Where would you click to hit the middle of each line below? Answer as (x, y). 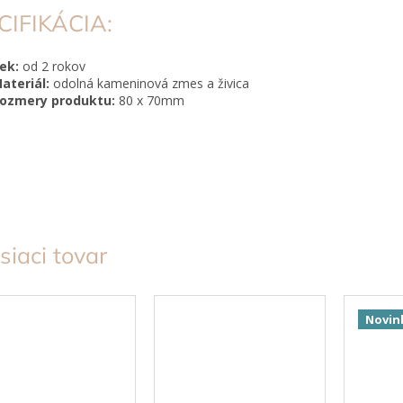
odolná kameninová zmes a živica (151, 83)
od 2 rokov (52, 66)
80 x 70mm (152, 100)
